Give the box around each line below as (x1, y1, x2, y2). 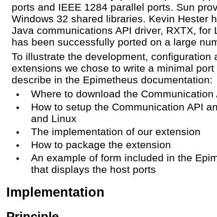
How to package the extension (31, 139, 171, 150)
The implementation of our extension (31, 125, 201, 137)
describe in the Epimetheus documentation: (12, 74, 213, 85)
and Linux (31, 112, 77, 124)
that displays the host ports (31, 163, 156, 175)
